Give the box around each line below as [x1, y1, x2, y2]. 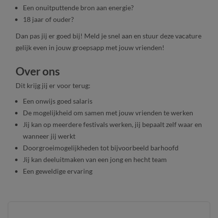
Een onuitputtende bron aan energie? [23, 3, 134, 12]
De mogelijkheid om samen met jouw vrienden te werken [23, 108, 193, 117]
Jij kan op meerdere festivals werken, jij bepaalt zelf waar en [23, 120, 202, 128]
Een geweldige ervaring [23, 166, 92, 175]
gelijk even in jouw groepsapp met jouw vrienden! [16, 43, 164, 52]
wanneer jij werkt [23, 131, 75, 140]
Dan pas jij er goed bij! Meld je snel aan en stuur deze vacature [16, 32, 201, 40]
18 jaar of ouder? [23, 15, 74, 24]
